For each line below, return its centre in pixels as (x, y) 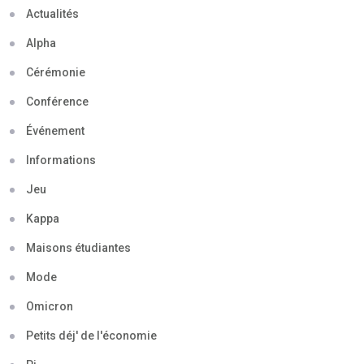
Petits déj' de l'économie (91, 335)
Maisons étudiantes (78, 247)
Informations (61, 160)
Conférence (57, 101)
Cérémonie (56, 72)
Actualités (52, 13)
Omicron (50, 306)
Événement (55, 130)
